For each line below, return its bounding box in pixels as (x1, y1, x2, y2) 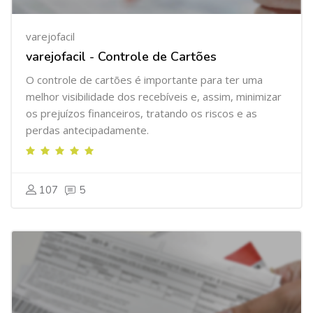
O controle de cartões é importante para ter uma (26, 73, 263, 87)
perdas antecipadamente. (26, 123, 149, 137)
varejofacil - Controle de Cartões (26, 48, 217, 65)
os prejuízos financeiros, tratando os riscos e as (26, 106, 257, 120)
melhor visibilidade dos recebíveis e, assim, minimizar (26, 89, 282, 103)
